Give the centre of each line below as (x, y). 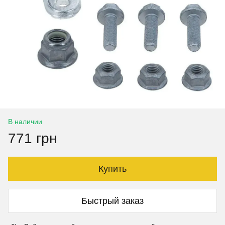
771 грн (32, 138)
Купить (113, 169)
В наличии (25, 122)
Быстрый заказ (113, 201)
